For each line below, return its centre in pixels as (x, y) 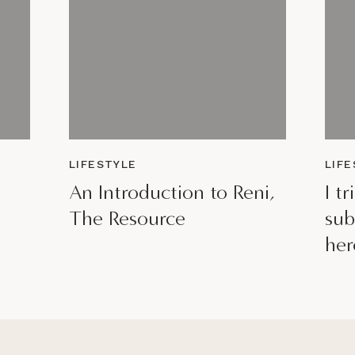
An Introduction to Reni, (172, 192)
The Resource (127, 218)
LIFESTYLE (103, 164)
